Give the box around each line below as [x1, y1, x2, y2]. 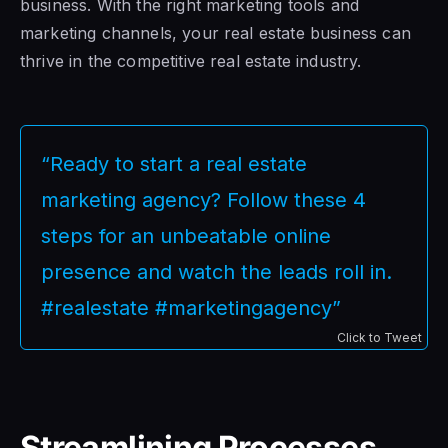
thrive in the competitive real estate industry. [20, 50, 362, 71]
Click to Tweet [337, 329, 422, 345]
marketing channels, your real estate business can [20, 22, 411, 43]
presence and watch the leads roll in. [41, 259, 392, 284]
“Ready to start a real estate [41, 151, 307, 176]
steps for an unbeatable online [41, 223, 331, 248]
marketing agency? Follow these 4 [41, 187, 366, 212]
